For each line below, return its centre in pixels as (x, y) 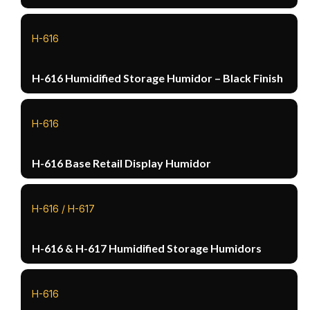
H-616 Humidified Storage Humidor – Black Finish (158, 77)
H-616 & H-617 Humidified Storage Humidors (147, 248)
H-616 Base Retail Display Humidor (122, 163)
